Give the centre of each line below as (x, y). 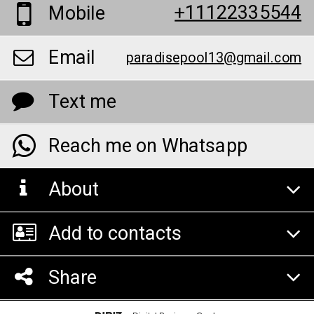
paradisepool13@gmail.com (214, 58)
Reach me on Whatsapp (148, 146)
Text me (82, 102)
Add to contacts (115, 234)
